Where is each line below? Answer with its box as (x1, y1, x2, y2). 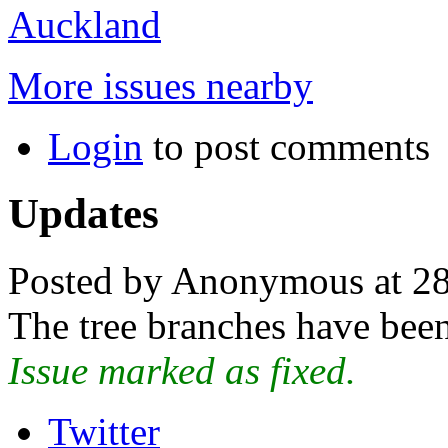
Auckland (8, 2, 161, 46)
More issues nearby (8, 63, 313, 107)
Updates (8, 189, 159, 237)
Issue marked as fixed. (8, 348, 356, 392)
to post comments (143, 124, 430, 168)
